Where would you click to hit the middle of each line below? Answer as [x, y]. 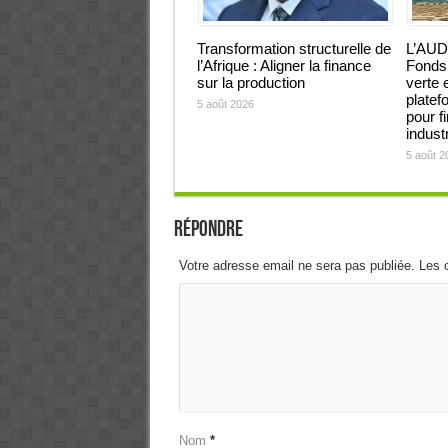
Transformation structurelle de [293, 48]
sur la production [250, 82]
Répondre [208, 229]
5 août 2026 [225, 104]
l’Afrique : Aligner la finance [283, 65]
